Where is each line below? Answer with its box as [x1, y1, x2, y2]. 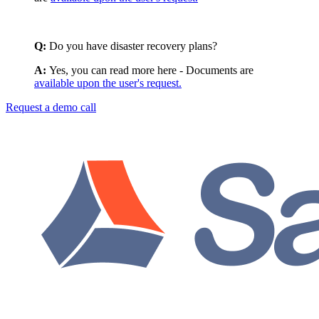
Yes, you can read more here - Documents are [49, 63, 253, 76]
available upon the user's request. [34, 76, 182, 89]
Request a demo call [6, 100, 96, 113]
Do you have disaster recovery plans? [49, 39, 217, 52]
